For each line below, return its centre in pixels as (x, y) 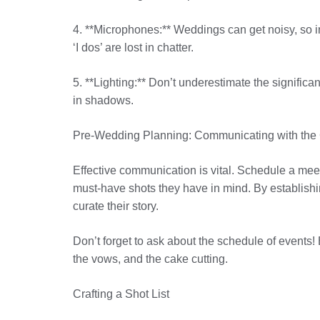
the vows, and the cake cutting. (150, 259)
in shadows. (103, 100)
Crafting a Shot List (121, 294)
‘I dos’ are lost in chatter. (133, 47)
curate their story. (116, 206)
